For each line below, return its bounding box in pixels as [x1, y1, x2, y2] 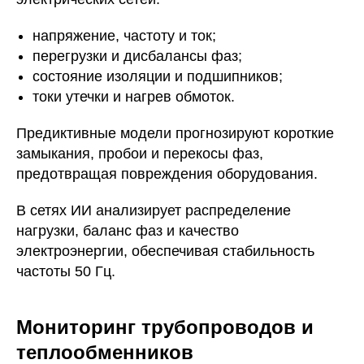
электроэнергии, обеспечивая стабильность [16, 243, 314, 259]
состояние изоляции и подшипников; [32, 68, 283, 84]
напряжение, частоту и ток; [32, 28, 216, 44]
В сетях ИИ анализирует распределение [16, 202, 291, 219]
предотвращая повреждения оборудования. [16, 166, 318, 182]
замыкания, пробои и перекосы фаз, [16, 145, 263, 162]
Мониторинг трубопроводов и [16, 316, 314, 338]
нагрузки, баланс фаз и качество [16, 223, 239, 239]
